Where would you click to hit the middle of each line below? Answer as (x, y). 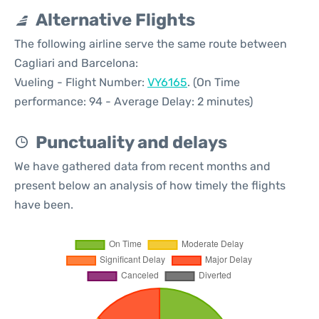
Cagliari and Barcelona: (76, 63)
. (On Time (214, 82)
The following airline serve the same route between (151, 44)
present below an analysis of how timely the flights (150, 185)
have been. (44, 205)
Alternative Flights (115, 20)
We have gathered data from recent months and (142, 166)
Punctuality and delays (131, 142)
